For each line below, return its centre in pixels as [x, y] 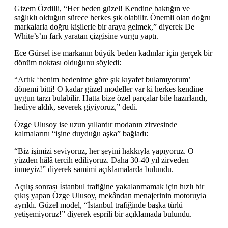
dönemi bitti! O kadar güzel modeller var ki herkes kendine [109, 89]
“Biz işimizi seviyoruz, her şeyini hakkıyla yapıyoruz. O [104, 151]
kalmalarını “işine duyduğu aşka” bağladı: [81, 133]
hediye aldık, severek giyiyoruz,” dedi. [76, 107]
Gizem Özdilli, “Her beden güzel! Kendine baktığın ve [102, 8]
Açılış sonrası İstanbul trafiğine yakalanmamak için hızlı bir [109, 186]
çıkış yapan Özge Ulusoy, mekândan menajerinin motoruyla [110, 195]
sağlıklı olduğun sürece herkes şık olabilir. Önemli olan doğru [112, 17]
